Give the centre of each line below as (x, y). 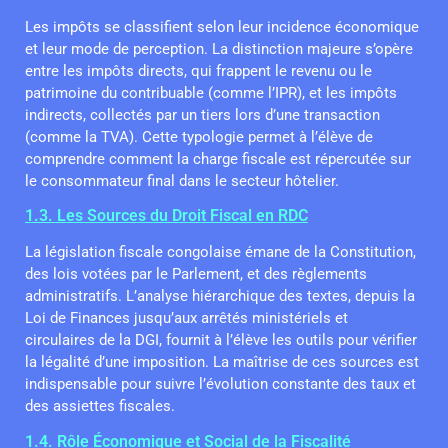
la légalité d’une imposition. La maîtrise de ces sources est (222, 362)
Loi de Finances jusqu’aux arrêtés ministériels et (186, 318)
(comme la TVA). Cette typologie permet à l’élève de (199, 136)
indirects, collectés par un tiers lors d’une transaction (202, 114)
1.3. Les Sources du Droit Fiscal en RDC (166, 216)
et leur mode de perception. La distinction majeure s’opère (219, 48)
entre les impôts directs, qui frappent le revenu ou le (198, 70)
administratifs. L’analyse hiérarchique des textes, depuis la (220, 296)
